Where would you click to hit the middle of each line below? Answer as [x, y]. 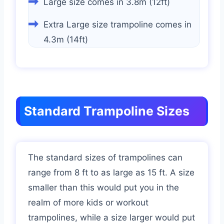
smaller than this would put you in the [103, 187]
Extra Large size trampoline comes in [117, 24]
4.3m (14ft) [66, 39]
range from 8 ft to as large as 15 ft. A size [111, 172]
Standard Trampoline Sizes [107, 111]
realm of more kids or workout [88, 202]
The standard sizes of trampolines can [105, 157]
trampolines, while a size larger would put [111, 217]
